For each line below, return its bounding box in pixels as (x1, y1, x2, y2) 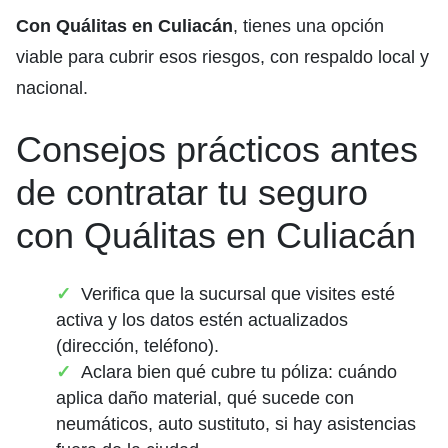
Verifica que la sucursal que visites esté (81, 284, 395, 305)
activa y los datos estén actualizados (56, 310, 348, 331)
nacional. (16, 78, 88, 99)
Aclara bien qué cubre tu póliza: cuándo (81, 362, 397, 383)
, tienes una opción (233, 16, 384, 37)
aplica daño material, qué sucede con (56, 388, 354, 409)
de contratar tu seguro (16, 172, 368, 214)
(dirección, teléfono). (56, 336, 219, 357)
